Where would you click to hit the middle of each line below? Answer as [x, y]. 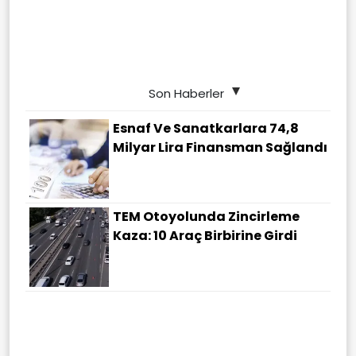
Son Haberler [186, 93]
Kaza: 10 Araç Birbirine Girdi [205, 235]
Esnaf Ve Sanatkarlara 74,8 [206, 128]
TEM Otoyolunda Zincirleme [206, 216]
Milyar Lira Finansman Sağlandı [220, 147]
